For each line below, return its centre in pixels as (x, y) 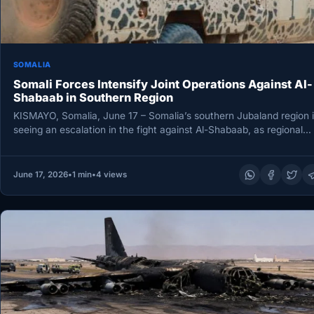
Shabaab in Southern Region (93, 97)
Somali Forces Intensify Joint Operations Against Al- (163, 84)
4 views (111, 175)
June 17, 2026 (40, 175)
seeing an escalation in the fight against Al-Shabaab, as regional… (162, 130)
